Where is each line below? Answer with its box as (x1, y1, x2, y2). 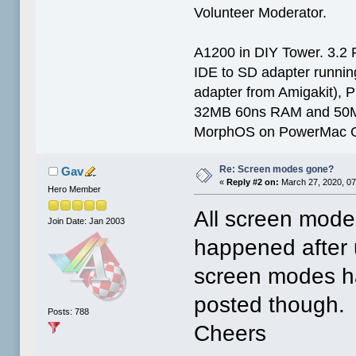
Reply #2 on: (226, 176, 280, 187)
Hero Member (48, 184, 102, 194)
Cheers (194, 320, 267, 346)
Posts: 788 (48, 307, 90, 317)
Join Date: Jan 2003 (48, 216, 126, 226)
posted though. (194, 292, 346, 317)
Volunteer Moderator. (194, 4, 327, 21)
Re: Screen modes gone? (219, 163, 335, 175)
